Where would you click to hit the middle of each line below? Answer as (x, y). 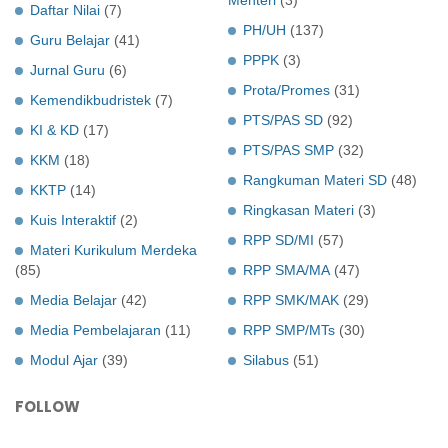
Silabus (266, 359)
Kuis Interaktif (73, 219)
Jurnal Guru (67, 69)
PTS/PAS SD (283, 119)
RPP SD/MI (278, 239)
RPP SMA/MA (286, 269)
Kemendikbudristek (90, 99)
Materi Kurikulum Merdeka (113, 249)
